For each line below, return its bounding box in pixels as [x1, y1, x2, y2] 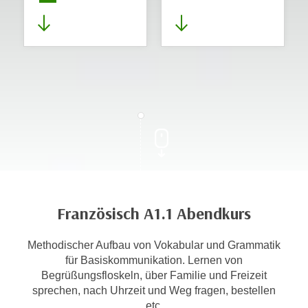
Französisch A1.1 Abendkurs [57, 204, 251, 223]
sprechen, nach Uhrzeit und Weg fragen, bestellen [32, 285, 276, 296]
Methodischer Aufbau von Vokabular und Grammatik [27, 239, 280, 251]
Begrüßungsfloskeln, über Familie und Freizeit [41, 269, 267, 281]
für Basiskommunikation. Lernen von [65, 254, 243, 266]
